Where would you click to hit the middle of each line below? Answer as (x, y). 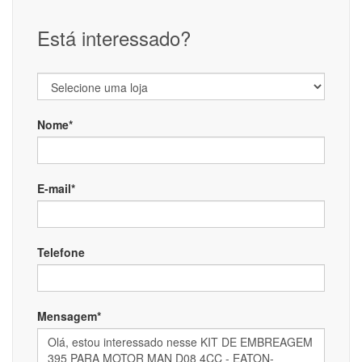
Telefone (61, 252)
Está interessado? (114, 38)
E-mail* (56, 188)
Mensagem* (69, 316)
